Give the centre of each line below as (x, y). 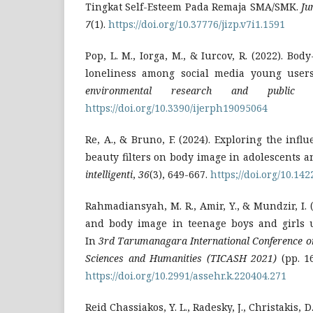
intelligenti (109, 174)
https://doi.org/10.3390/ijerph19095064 (176, 108)
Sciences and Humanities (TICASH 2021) (181, 258)
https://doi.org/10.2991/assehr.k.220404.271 (186, 275)
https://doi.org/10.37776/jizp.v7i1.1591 (197, 24)
